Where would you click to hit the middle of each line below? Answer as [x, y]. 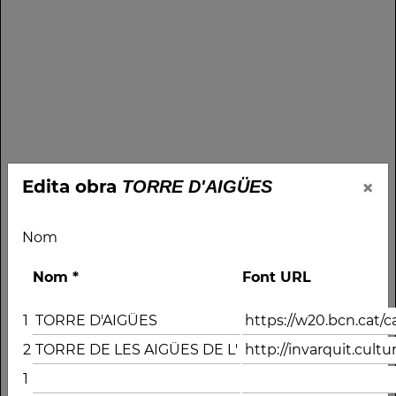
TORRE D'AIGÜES [197, 186]
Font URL [277, 277]
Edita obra [72, 186]
